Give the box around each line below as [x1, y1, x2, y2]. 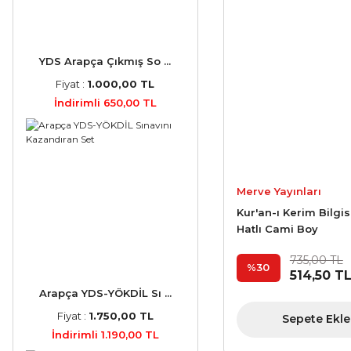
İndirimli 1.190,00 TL [51, 328, 159, 342]
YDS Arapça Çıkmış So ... [39, 55, 172, 68]
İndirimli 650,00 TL [53, 96, 157, 110]
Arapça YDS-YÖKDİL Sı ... [38, 287, 172, 300]
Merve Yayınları [236, 184, 321, 197]
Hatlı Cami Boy [236, 222, 318, 235]
